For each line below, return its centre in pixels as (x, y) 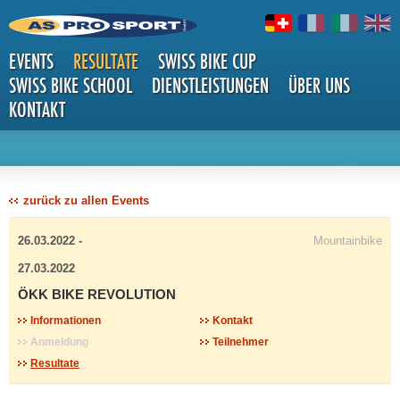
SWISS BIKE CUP (207, 61)
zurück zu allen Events (86, 200)
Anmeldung (59, 342)
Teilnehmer (241, 342)
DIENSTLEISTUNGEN (210, 85)
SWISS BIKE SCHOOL (71, 85)
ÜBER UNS (319, 85)
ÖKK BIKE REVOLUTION (97, 294)
